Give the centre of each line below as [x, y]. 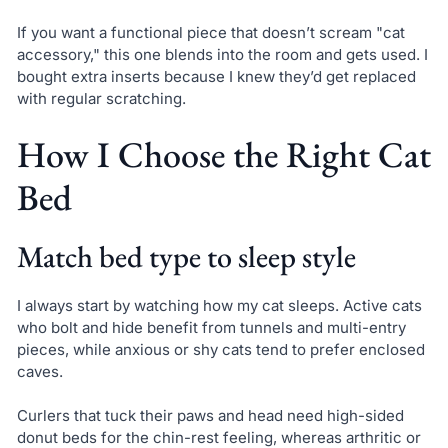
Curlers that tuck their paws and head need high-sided [210, 416]
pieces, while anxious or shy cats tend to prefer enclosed [220, 349]
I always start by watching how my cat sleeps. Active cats [219, 305]
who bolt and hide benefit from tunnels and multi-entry [211, 327]
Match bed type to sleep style [186, 256]
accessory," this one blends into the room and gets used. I [222, 55]
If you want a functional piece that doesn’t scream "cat [210, 33]
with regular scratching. [101, 99]
